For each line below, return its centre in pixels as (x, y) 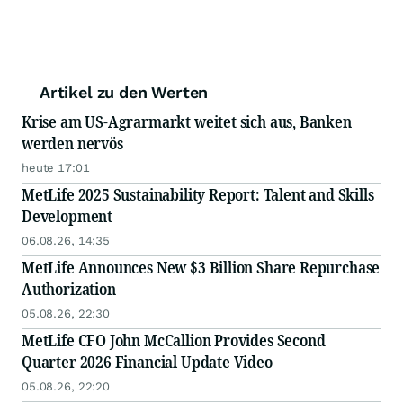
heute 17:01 (56, 168)
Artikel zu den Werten (124, 93)
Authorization (69, 289)
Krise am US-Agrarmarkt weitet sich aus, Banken (187, 122)
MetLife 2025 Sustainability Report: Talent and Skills (198, 195)
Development (67, 216)
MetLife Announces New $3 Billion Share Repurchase (201, 268)
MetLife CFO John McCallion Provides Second (174, 340)
